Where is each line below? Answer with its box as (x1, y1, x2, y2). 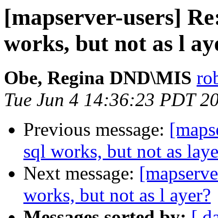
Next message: (23, 163, 139, 184)
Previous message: (23, 119, 169, 140)
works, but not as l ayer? (23, 184, 211, 206)
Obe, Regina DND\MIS (4, 67, 192, 89)
